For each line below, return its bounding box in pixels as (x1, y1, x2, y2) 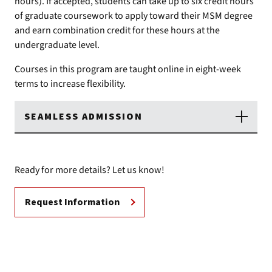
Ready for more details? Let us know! (15, 163, 165, 177)
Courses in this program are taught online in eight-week (15, 63, 241, 76)
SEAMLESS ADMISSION (24, 110, 143, 123)
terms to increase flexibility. (15, 77, 129, 90)
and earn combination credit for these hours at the (15, 24, 220, 37)
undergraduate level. (15, 38, 101, 52)
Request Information (25, 195, 120, 209)
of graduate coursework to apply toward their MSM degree (15, 9, 253, 22)
